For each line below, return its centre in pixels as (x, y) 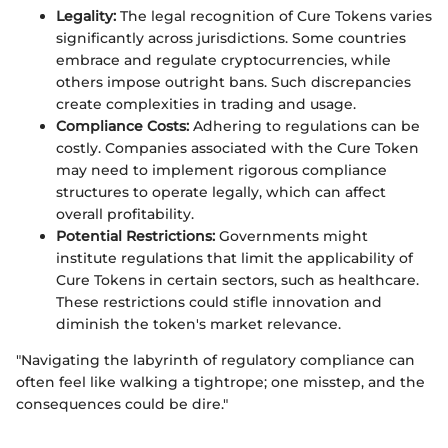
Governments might (291, 235)
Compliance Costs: (122, 125)
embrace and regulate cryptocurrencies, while (223, 59)
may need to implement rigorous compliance (221, 169)
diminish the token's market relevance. (198, 323)
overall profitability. (125, 213)
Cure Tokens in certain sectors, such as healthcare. (237, 279)
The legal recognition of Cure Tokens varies (274, 15)
